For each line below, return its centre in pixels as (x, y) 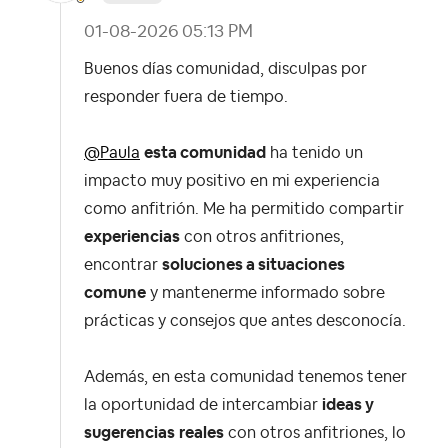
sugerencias (129, 432)
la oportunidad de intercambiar (203, 404)
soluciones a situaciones (253, 264)
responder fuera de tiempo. (188, 96)
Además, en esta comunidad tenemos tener (245, 376)
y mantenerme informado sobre (265, 292)
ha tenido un (314, 152)
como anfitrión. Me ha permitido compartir (244, 208)
